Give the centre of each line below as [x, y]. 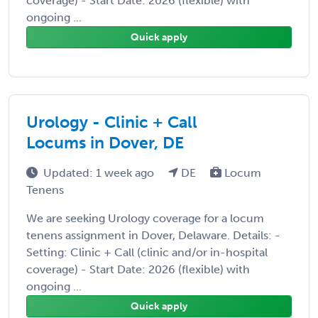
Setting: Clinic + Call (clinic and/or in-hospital [147, 252]
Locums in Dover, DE [105, 142]
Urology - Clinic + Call [112, 122]
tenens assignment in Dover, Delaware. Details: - [153, 235]
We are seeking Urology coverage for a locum [145, 218]
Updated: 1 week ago [100, 172]
